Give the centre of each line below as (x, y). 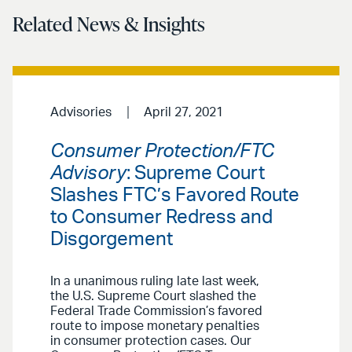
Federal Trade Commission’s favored (156, 311)
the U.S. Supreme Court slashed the (153, 296)
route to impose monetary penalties (155, 326)
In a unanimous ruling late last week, (155, 281)
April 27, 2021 (183, 112)
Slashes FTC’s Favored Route (175, 195)
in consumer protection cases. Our (151, 341)
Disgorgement (112, 239)
